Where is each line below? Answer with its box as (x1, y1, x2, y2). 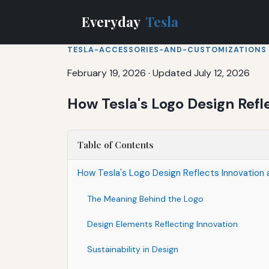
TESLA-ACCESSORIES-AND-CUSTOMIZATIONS (67, 44, 267, 55)
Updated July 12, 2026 (153, 66, 250, 79)
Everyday (82, 12, 143, 31)
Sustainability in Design (87, 243, 178, 255)
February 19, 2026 (67, 66, 146, 79)
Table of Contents (77, 138, 154, 151)
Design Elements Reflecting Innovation (87, 218, 238, 229)
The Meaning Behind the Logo (87, 193, 204, 204)
